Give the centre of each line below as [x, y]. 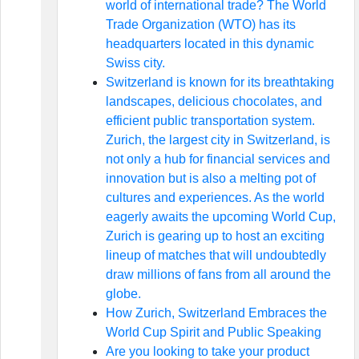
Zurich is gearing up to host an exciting [215, 236]
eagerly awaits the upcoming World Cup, [220, 217]
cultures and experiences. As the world [215, 198]
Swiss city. [135, 63]
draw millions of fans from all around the [218, 274]
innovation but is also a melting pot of [210, 178]
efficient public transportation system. [210, 121]
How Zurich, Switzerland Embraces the [216, 313]
